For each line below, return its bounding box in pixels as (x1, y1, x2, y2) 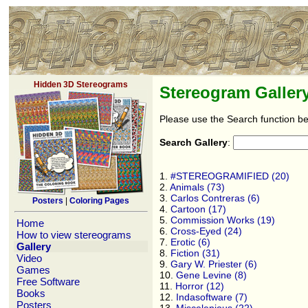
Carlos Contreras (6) (170, 192, 260, 204)
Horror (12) (175, 280, 224, 292)
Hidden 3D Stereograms (34, 80, 128, 89)
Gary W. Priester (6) (170, 258, 257, 270)
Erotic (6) (170, 236, 210, 248)
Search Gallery (159, 137, 228, 148)
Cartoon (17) (170, 203, 226, 215)
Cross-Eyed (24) (170, 225, 242, 237)
